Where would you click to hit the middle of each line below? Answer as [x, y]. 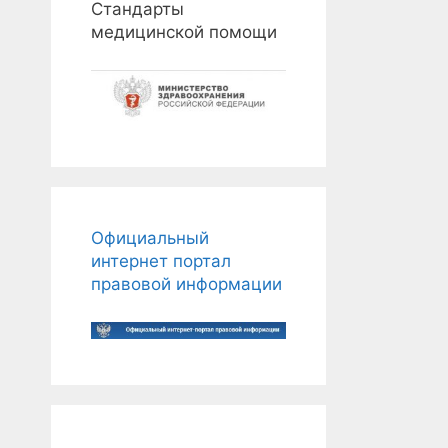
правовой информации [186, 284]
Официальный [150, 238]
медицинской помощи [184, 32]
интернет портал [161, 261]
